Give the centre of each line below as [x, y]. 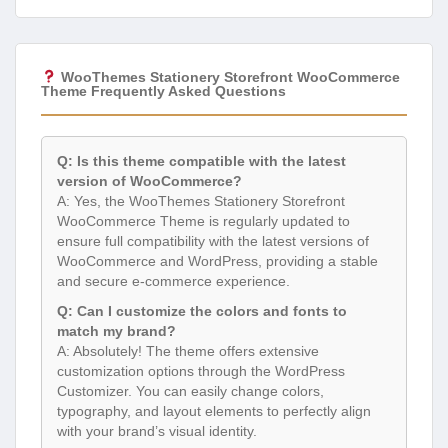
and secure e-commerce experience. [173, 281]
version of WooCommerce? [149, 181]
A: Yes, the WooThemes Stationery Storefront [201, 201]
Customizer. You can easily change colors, [190, 391]
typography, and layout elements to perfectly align [214, 411]
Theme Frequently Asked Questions [163, 91]
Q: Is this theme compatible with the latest [201, 161]
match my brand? [116, 331]
